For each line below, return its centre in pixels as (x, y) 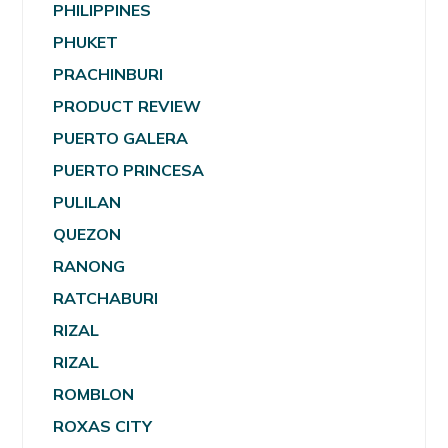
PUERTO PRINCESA (129, 169)
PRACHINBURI (108, 73)
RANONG (89, 265)
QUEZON (87, 233)
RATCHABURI (106, 297)
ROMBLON (94, 393)
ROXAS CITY (103, 425)
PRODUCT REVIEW (127, 105)
